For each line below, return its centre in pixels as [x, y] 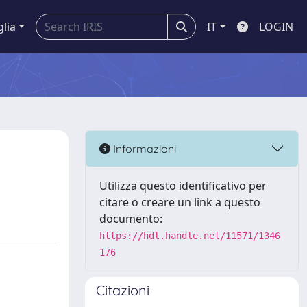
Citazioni [123, 290]
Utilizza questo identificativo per [183, 186]
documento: [131, 219]
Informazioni [143, 148]
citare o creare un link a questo [180, 202]
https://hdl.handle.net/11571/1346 [190, 236]
